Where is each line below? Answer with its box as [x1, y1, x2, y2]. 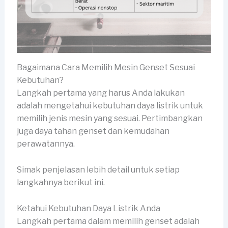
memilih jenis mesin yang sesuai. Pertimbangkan [16, 113, 203, 124]
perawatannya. [16, 139, 76, 149]
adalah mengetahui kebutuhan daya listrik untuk [16, 101, 203, 111]
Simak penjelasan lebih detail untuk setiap [16, 164, 180, 175]
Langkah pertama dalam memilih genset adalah [16, 216, 199, 226]
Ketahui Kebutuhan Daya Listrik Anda [16, 203, 160, 213]
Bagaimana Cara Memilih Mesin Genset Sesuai [16, 63, 195, 73]
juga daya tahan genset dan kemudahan [16, 126, 169, 136]
